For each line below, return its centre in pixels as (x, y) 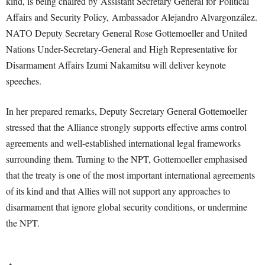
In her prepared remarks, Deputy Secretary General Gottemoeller (127, 111)
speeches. (24, 81)
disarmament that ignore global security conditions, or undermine (127, 207)
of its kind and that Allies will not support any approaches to (118, 191)
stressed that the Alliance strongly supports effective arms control (126, 127)
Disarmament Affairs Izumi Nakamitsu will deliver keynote (116, 65)
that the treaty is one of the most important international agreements (130, 175)
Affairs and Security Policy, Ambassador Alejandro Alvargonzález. (132, 17)
